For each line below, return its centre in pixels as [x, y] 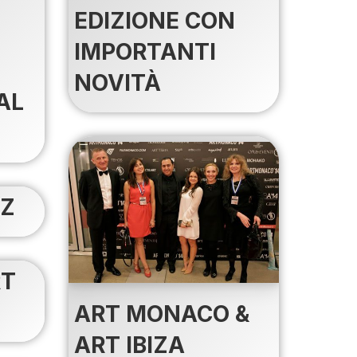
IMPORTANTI [145, 52]
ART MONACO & [161, 314]
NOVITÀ [117, 83]
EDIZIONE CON [154, 21]
